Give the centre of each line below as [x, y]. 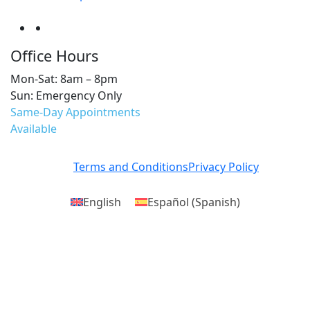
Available [34, 129]
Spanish [216, 202]
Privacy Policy [224, 167]
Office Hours [54, 56]
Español [168, 202]
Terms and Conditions [131, 167]
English [102, 202]
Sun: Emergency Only [66, 95]
